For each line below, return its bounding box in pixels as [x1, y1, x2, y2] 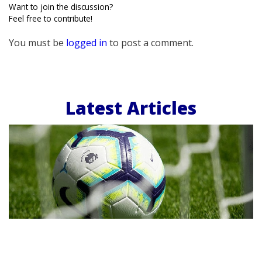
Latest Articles [65, 96, 196, 120]
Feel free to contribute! [9, 12, 92, 24]
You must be [9, 36, 66, 49]
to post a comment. [107, 36, 194, 49]
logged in [66, 36, 107, 49]
